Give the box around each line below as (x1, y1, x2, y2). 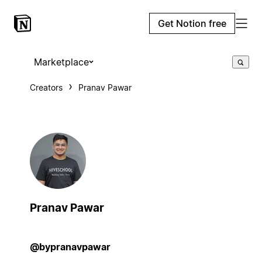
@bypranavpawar (29, 240, 111, 253)
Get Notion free (158, 18, 226, 29)
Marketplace (33, 56, 89, 68)
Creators (29, 82, 63, 92)
